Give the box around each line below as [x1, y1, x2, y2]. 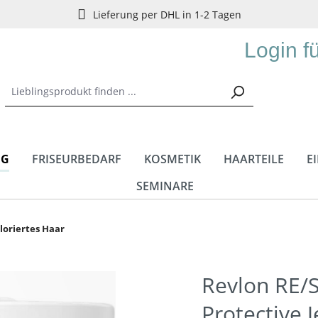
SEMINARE [136, 178, 194, 194]
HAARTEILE [224, 151, 284, 167]
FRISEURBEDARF [32, 151, 121, 167]
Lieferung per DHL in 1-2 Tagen [92, 7, 241, 21]
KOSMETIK [144, 151, 201, 167]
